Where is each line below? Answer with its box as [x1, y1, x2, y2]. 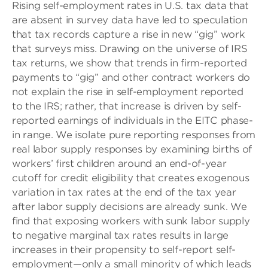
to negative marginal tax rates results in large [12, 230, 229, 241]
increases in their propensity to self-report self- [12, 244, 236, 255]
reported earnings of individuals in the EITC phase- [12, 115, 253, 126]
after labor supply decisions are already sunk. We [12, 201, 247, 212]
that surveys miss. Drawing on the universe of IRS [12, 43, 248, 54]
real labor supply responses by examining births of [12, 144, 252, 155]
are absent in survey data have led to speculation [12, 14, 248, 26]
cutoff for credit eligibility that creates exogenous [12, 172, 249, 184]
